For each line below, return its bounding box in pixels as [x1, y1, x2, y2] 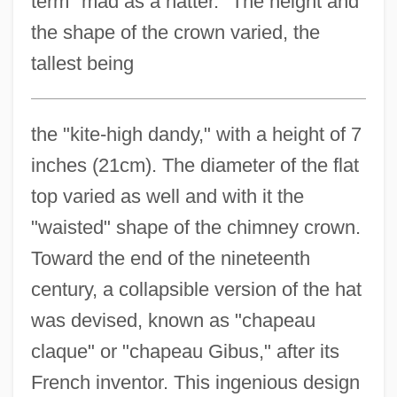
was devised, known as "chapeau [30, 308, 315, 331]
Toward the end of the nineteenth [30, 246, 310, 269]
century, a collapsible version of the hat [30, 277, 362, 300]
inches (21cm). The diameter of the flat [30, 153, 359, 176]
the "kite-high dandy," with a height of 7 [30, 122, 362, 145]
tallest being [30, 51, 134, 74]
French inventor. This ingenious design [30, 370, 360, 393]
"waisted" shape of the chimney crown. [30, 215, 361, 238]
